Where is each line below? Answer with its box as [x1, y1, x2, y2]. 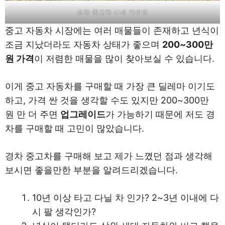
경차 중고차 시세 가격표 [77, 8, 148, 16]
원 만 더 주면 [5, 108, 60, 120]
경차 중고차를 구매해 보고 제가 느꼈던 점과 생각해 [5, 150, 212, 161]
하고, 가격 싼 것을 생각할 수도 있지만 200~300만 [5, 94, 209, 105]
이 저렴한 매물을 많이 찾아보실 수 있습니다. [34, 53, 214, 64]
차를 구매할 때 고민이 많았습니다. [5, 123, 144, 134]
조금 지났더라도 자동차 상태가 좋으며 [5, 39, 162, 50]
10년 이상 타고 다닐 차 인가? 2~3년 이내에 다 [32, 192, 219, 203]
